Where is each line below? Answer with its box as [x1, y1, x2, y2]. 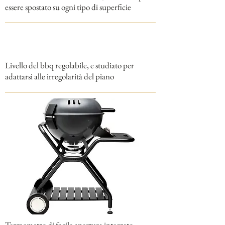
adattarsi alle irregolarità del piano [5, 71, 114, 82]
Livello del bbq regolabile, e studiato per [5, 60, 134, 71]
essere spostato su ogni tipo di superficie [5, 2, 131, 13]
